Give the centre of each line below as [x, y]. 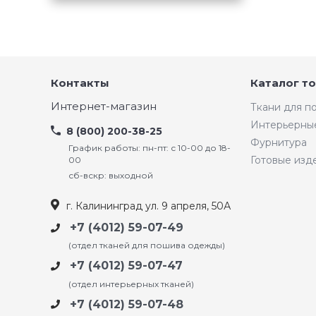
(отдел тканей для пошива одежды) [147, 245]
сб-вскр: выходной [111, 175]
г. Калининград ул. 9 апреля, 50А [148, 206]
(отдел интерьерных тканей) [131, 284]
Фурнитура [279, 142]
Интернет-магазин [104, 106]
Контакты [80, 83]
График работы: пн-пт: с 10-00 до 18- [150, 148]
